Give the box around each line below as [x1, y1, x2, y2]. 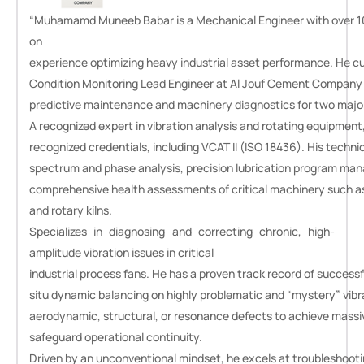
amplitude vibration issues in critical [29, 244, 214, 260]
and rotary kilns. [29, 201, 112, 218]
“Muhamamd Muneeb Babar [29, 11, 174, 28]
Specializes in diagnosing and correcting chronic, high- [29, 223, 335, 239]
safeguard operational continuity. [29, 328, 202, 344]
